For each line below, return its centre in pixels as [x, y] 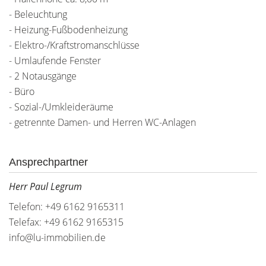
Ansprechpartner [48, 162]
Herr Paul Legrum [45, 186]
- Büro [22, 91]
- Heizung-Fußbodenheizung [68, 30]
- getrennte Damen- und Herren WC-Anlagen [102, 122]
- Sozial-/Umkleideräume [61, 107]
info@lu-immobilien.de [57, 237]
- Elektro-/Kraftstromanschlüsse [74, 45]
